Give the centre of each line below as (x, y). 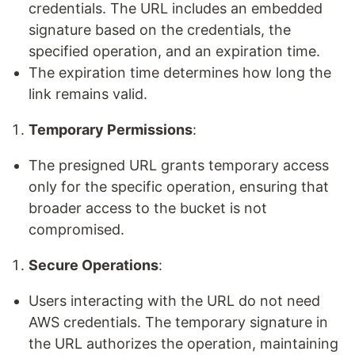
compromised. (76, 230)
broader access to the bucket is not (148, 208)
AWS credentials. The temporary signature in (178, 323)
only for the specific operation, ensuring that (179, 187)
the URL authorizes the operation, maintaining (183, 344)
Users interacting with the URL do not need (174, 301)
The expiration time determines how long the (180, 73)
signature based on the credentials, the (160, 30)
